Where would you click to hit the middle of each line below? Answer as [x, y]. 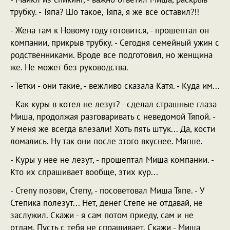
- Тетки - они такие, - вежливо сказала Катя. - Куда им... [115, 86]
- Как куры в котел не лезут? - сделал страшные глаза [113, 104]
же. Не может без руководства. [69, 67]
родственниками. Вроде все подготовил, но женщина [111, 55]
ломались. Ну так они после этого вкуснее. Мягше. [107, 141]
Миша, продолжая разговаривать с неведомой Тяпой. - [113, 117]
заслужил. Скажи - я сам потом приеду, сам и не [102, 215]
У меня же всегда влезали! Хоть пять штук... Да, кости [113, 129]
